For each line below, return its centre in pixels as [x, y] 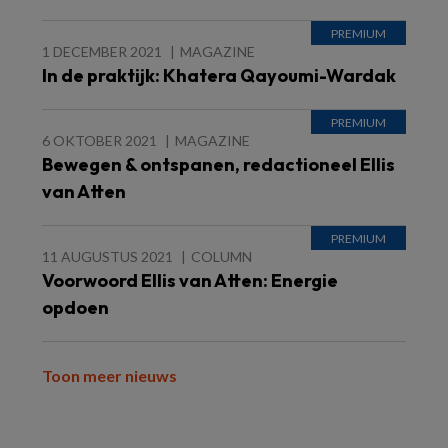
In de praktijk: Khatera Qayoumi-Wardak [219, 75]
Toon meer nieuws [109, 375]
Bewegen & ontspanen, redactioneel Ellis [218, 164]
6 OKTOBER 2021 [99, 140]
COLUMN [221, 256]
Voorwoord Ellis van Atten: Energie [190, 280]
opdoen [75, 307]
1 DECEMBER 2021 [102, 51]
